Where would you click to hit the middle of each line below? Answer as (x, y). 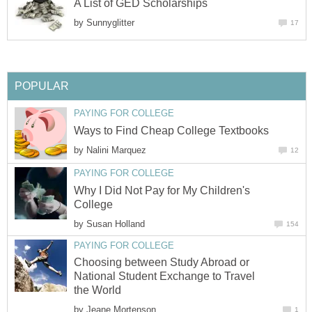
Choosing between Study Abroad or (162, 263)
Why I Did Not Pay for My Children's (162, 190)
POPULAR (42, 86)
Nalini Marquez (116, 150)
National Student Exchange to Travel (164, 276)
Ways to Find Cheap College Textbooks (171, 130)
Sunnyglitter (110, 23)
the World (97, 290)
